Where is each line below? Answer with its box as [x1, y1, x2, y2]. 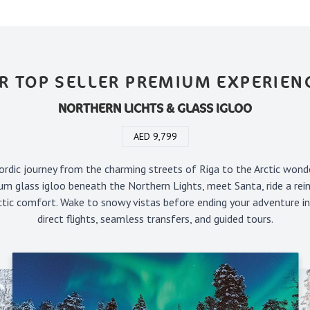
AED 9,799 [133, 129, 177, 143]
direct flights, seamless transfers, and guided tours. [37, 211, 273, 226]
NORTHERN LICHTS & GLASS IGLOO [58, 99, 252, 116]
